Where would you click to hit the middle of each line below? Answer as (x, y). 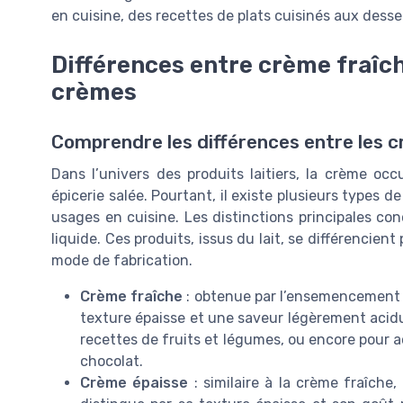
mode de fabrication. (122, 260)
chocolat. (112, 361)
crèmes (94, 91)
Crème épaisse (134, 382)
